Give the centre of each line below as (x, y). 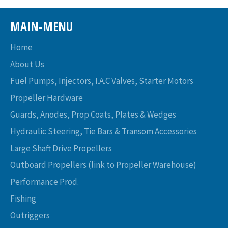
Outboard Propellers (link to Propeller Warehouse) (103, 165)
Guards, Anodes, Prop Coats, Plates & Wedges (93, 114)
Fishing (23, 198)
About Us (27, 64)
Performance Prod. (45, 181)
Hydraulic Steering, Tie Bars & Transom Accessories (104, 131)
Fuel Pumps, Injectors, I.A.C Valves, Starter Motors (102, 81)
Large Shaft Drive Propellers (61, 148)
